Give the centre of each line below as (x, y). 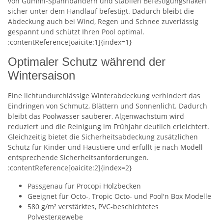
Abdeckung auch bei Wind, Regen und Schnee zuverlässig (103, 21)
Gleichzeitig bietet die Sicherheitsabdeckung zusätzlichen (103, 137)
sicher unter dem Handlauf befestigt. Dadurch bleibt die (101, 11)
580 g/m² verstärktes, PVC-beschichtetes (93, 206)
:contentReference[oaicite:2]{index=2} (70, 167)
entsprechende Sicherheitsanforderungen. (78, 157)
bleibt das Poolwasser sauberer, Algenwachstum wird (96, 116)
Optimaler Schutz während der (87, 61)
